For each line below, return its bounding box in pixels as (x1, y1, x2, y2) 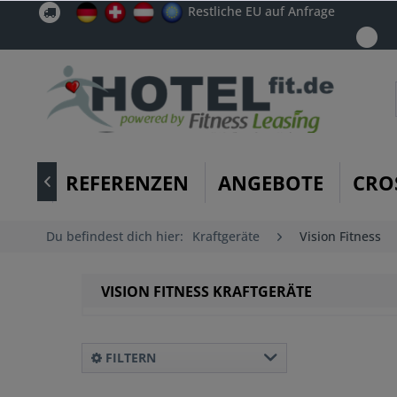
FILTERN (102, 349, 156, 367)
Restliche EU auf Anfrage (188, 2, 335, 19)
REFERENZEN (66, 168, 189, 196)
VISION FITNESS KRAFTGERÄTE (101, 282, 312, 302)
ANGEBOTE (218, 168, 323, 196)
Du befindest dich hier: (46, 227, 183, 245)
